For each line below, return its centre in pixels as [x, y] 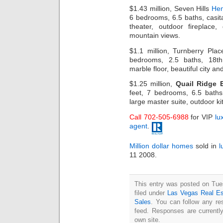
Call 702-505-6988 [159, 117]
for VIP [202, 117]
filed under [151, 193]
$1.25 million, [153, 84]
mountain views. [155, 36]
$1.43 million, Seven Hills [171, 9]
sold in [206, 146]
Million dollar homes [162, 146]
